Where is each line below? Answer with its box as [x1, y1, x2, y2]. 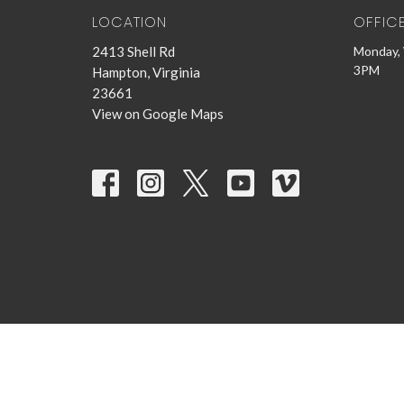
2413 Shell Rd [92, 43, 175, 60]
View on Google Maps [92, 106, 224, 123]
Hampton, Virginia [92, 64, 200, 81]
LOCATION [92, 11, 167, 32]
